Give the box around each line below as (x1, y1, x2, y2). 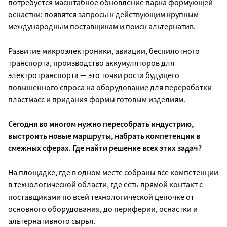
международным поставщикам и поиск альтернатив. (8, 21, 196, 31)
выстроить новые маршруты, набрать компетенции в (8, 130, 200, 141)
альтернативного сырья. (8, 215, 95, 226)
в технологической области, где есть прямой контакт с (8, 179, 203, 190)
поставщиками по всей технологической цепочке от (8, 191, 194, 202)
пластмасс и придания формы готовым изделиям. (8, 94, 185, 104)
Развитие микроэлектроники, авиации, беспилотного (8, 45, 200, 56)
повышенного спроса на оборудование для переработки (8, 82, 212, 92)
